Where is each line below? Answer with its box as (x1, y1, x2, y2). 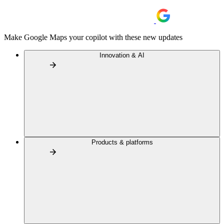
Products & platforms (91, 138, 153, 146)
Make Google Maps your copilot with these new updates (4, 33, 182, 41)
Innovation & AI (99, 51, 144, 59)
